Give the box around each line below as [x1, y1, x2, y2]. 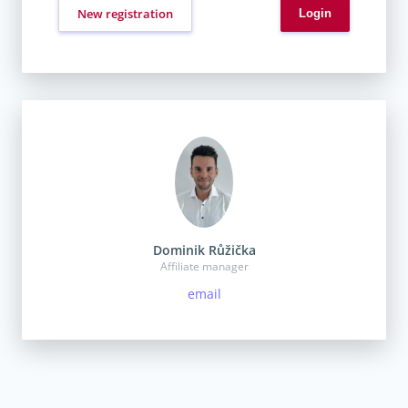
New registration [77, 5, 173, 22]
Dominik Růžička [152, 240, 256, 259]
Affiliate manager [159, 258, 249, 274]
